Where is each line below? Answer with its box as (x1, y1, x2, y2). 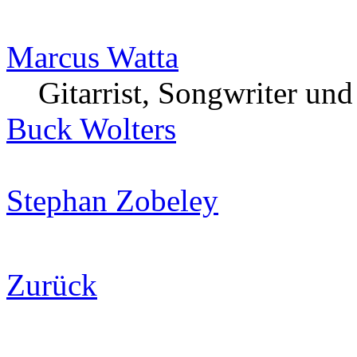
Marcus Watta (6, 39, 178, 74)
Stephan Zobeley (6, 182, 218, 218)
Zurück (6, 267, 97, 302)
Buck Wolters (6, 111, 176, 146)
